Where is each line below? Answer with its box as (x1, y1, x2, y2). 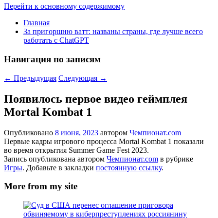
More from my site (4, 181, 77, 192)
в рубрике (158, 154, 193, 163)
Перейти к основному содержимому (4, 2, 125, 11)
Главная (23, 18, 50, 27)
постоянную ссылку (96, 163, 162, 172)
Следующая (58, 73, 99, 82)
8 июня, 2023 (55, 128, 98, 137)
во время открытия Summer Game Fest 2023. (4, 145, 149, 154)
